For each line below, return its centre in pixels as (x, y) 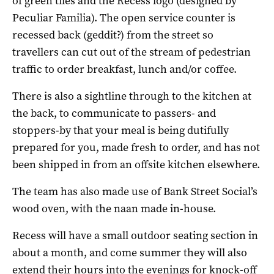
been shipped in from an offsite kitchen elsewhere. (136, 164)
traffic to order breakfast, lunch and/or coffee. (124, 69)
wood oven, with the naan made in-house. (114, 208)
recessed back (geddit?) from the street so (113, 35)
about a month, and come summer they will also (130, 252)
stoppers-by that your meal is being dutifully (120, 130)
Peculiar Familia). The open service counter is (124, 17)
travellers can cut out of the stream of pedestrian (131, 52)
